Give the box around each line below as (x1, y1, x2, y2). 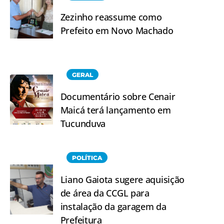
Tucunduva (60, 117, 106, 130)
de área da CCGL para (60, 187, 149, 199)
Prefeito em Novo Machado (60, 24, 173, 37)
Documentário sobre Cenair (60, 90, 175, 103)
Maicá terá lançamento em (60, 104, 171, 116)
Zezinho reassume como (60, 11, 162, 23)
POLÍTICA (71, 154, 102, 162)
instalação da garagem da (60, 200, 166, 213)
